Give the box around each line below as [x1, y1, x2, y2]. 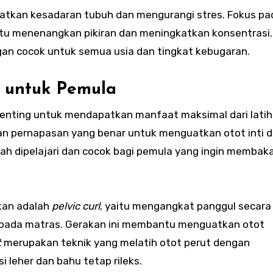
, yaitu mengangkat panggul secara [100, 199, 271, 212]
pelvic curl [52, 199, 100, 212]
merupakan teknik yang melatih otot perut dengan [1, 236, 250, 249]
